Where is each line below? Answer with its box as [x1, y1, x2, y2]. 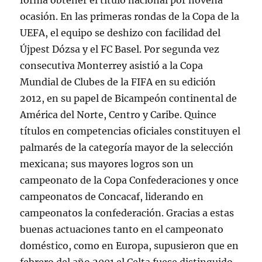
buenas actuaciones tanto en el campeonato [20, 223, 224, 235]
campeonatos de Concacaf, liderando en [20, 191, 204, 202]
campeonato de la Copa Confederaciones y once [20, 174, 239, 186]
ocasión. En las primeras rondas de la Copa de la [20, 11, 240, 22]
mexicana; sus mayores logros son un [20, 158, 194, 170]
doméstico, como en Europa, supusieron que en [20, 240, 239, 251]
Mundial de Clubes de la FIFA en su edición [20, 76, 216, 88]
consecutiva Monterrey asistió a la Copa [20, 60, 204, 71]
